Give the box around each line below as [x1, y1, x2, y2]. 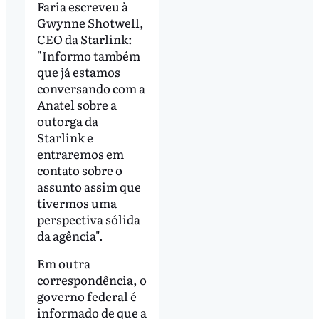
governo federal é [36, 287, 137, 305]
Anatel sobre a [36, 95, 117, 113]
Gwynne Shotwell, [36, 13, 144, 31]
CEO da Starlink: [36, 29, 132, 48]
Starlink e [36, 127, 93, 146]
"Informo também [36, 46, 140, 64]
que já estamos [36, 62, 120, 80]
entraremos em [36, 144, 124, 162]
